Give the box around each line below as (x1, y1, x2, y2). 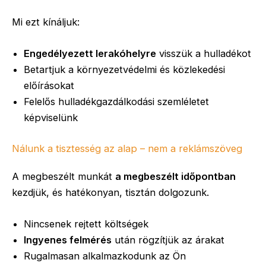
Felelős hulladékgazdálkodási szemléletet (24, 95, 209, 107)
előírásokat (24, 79, 74, 91)
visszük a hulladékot (156, 47, 251, 59)
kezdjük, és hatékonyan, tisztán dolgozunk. (12, 186, 209, 198)
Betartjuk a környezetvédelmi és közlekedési (24, 63, 225, 75)
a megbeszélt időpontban (115, 170, 236, 182)
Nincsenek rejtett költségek (24, 217, 148, 230)
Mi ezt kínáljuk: (12, 15, 80, 28)
